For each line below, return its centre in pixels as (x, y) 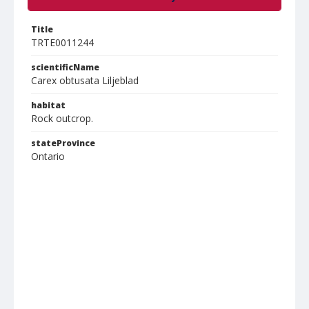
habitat (48, 105)
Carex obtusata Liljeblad (85, 80)
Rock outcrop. (62, 118)
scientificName (65, 67)
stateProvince (63, 143)
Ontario (48, 156)
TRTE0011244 (62, 42)
